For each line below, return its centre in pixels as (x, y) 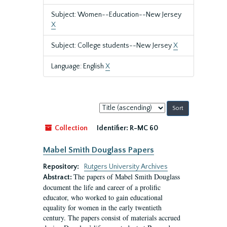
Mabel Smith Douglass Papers (99, 150)
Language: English (78, 66)
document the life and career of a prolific (102, 187)
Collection (70, 128)
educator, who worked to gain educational (103, 197)
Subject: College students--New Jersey (112, 46)
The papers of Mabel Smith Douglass (127, 177)
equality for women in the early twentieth (102, 207)
